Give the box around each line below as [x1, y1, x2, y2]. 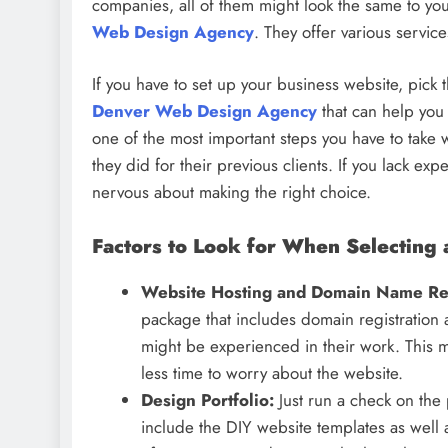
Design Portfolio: [140, 388, 279, 413]
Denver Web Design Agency [92, 99, 317, 123]
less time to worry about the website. [140, 361, 403, 386]
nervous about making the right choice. [92, 180, 371, 204]
